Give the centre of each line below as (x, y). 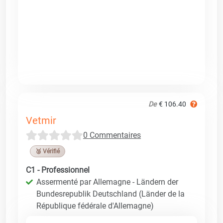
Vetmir (41, 120)
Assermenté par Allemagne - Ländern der (107, 182)
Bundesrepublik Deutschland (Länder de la (111, 194)
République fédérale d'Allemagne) (95, 206)
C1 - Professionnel (58, 170)
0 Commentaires (112, 135)
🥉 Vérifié (48, 151)
